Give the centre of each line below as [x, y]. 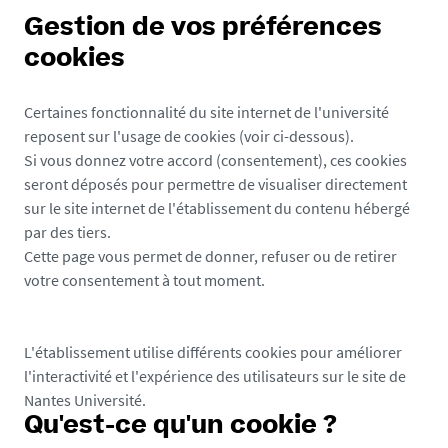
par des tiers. [67, 232]
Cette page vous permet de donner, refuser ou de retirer [210, 256]
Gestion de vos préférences [203, 29]
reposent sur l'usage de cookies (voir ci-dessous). [189, 136]
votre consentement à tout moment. [144, 280]
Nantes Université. [85, 400]
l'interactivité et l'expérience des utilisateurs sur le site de [215, 376]
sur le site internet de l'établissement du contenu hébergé [217, 208]
